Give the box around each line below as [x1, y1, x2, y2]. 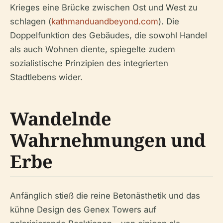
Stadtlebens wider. [10, 72, 83, 82]
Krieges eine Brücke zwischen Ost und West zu [10, 2, 198, 12]
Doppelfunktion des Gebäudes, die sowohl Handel [10, 30, 207, 40]
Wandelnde [10, 106, 111, 131]
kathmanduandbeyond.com [51, 16, 158, 26]
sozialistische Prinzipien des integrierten [10, 58, 168, 68]
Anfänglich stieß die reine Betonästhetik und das [10, 190, 200, 201]
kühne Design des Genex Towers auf [10, 204, 156, 215]
